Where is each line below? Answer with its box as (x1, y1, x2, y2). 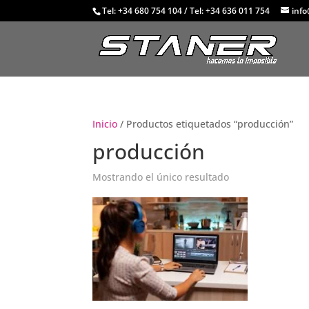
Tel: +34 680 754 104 (102, 5, 183, 17)
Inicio (92, 117, 118, 130)
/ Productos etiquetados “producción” (117, 117, 294, 130)
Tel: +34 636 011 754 (190, 5, 270, 17)
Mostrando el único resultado (92, 170, 230, 183)
